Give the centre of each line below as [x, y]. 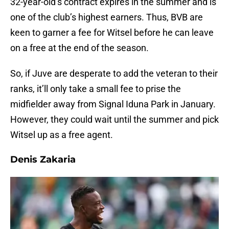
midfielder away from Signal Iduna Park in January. [113, 104]
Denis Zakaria [43, 160]
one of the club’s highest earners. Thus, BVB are [107, 17]
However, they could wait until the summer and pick [114, 120]
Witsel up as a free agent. [62, 135]
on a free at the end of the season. [79, 48]
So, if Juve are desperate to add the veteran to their [114, 74]
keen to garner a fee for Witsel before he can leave [112, 33]
